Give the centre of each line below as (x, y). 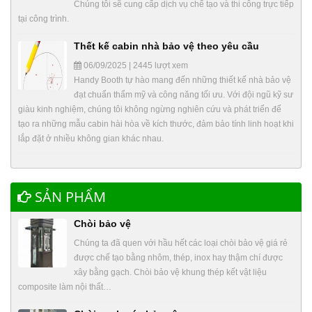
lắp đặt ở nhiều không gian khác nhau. (91, 139)
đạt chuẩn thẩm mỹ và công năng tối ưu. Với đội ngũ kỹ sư (184, 95)
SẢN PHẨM (69, 197)
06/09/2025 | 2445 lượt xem (135, 66)
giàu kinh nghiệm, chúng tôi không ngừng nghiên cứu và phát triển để (150, 110)
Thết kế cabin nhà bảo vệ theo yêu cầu (166, 46)
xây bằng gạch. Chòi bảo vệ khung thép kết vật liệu (170, 273)
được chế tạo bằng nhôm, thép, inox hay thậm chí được (178, 258)
